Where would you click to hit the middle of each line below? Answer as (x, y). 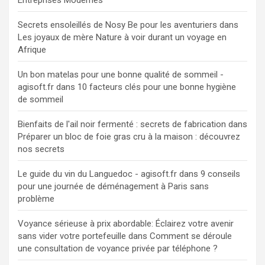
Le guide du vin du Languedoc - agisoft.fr (97, 174)
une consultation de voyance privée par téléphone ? (118, 248)
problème (36, 198)
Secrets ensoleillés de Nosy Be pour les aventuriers (117, 25)
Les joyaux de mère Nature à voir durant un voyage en (122, 37)
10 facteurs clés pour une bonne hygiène (157, 87)
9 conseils (220, 174)
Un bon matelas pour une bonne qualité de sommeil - (121, 74)
